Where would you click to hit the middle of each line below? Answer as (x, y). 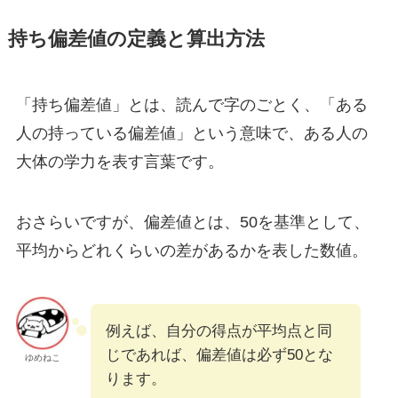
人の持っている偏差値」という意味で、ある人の (191, 134)
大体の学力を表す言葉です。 (119, 162)
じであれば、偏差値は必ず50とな (219, 354)
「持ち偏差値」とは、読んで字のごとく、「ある (191, 105)
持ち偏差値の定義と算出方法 (136, 40)
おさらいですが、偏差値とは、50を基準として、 (192, 222)
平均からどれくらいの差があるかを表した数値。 (191, 250)
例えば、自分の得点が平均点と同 (219, 330)
